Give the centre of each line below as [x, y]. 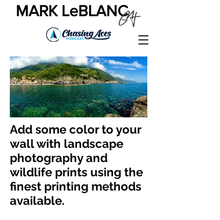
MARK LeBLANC [72, 11]
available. [37, 201]
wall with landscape [67, 144]
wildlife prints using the [76, 172]
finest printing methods [76, 186]
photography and [59, 158]
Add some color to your [75, 129]
